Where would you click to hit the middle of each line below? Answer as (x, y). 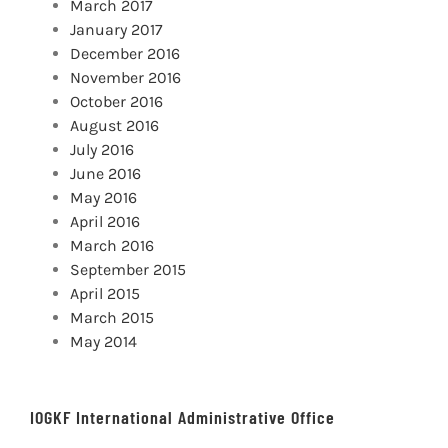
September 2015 (128, 270)
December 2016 (125, 54)
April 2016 (105, 222)
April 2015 (105, 294)
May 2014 (103, 342)
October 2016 (116, 102)
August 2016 (114, 126)
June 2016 (105, 174)
